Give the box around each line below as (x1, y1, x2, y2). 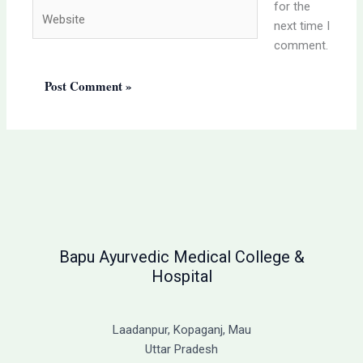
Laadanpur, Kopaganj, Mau (112, 322, 251, 338)
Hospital (151, 267, 212, 287)
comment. (273, 38, 328, 53)
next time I (273, 19, 330, 34)
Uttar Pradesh (145, 342, 218, 357)
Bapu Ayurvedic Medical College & (58, 247, 305, 267)
